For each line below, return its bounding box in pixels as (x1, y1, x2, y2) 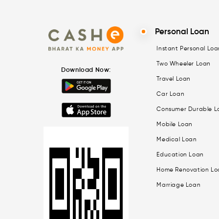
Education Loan (156, 150, 204, 158)
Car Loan (156, 89, 185, 97)
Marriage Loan (156, 180, 201, 188)
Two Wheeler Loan (156, 59, 211, 67)
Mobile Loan (156, 120, 193, 128)
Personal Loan (155, 26, 210, 37)
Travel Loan (156, 74, 191, 82)
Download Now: (61, 65, 111, 74)
